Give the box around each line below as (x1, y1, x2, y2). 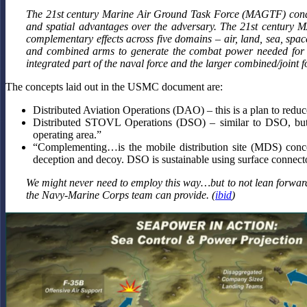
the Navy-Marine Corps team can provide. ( (26, 188, 215, 201)
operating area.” (33, 128, 101, 140)
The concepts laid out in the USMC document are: (5, 80, 223, 93)
